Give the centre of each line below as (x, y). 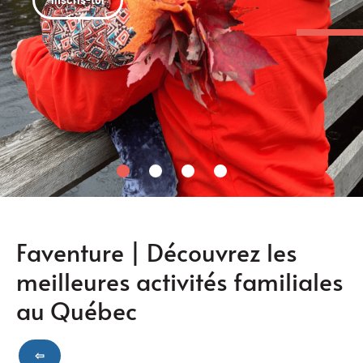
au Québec (79, 310)
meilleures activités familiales (180, 281)
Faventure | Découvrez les (157, 252)
